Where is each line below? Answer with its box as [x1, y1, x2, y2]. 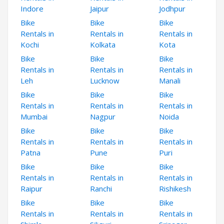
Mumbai [20, 111, 47, 121]
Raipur [20, 183, 42, 193]
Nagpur [89, 111, 115, 121]
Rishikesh [159, 183, 191, 193]
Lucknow [89, 75, 119, 85]
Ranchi [89, 183, 112, 193]
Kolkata [89, 39, 115, 49]
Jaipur [89, 3, 109, 13]
